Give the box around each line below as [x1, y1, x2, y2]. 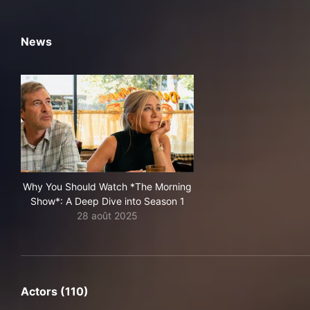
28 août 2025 [77, 210, 138, 221]
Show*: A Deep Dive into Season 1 [30, 195, 185, 207]
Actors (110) [21, 284, 89, 298]
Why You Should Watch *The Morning [23, 181, 192, 192]
